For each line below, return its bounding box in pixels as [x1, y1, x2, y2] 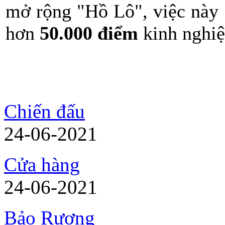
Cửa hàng [4, 154, 80, 175]
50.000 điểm [40, 23, 143, 44]
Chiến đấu [4, 100, 85, 122]
